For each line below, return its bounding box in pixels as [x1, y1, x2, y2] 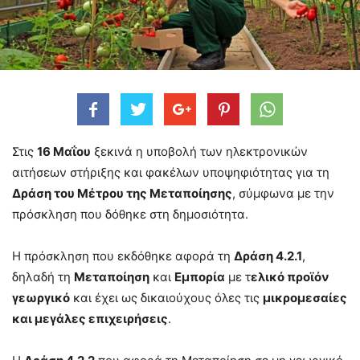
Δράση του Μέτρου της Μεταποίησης [12, 185, 232, 201]
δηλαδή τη [12, 268, 74, 284]
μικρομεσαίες [263, 289, 347, 305]
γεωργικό [12, 289, 70, 305]
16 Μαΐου [37, 143, 91, 159]
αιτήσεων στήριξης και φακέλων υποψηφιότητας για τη [12, 164, 329, 180]
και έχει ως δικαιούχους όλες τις [70, 289, 263, 305]
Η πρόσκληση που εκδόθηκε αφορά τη [12, 247, 234, 264]
